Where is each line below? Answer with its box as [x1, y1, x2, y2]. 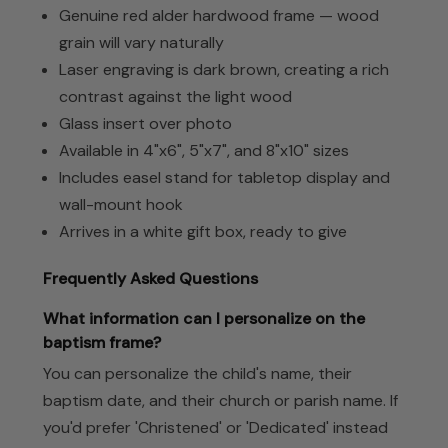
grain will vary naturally [59, 31, 225, 53]
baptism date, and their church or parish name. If [43, 390, 398, 412]
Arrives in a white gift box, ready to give [59, 220, 348, 242]
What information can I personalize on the [43, 308, 365, 330]
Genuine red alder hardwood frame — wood [59, 4, 380, 26]
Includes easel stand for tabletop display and [59, 166, 391, 188]
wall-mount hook [59, 193, 184, 215]
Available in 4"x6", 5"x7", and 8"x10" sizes [59, 139, 350, 161]
